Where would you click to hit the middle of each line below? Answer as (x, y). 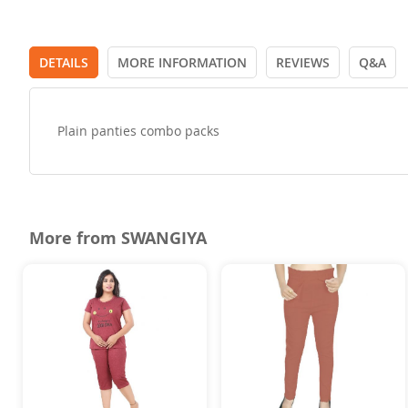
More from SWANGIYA (118, 238)
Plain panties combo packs (138, 130)
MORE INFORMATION (182, 62)
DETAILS (64, 62)
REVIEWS (303, 62)
